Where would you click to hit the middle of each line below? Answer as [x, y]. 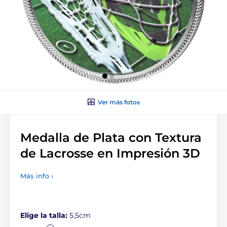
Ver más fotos [119, 102]
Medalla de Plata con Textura [111, 137]
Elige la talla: [45, 215]
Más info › [37, 176]
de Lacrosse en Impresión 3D [110, 153]
